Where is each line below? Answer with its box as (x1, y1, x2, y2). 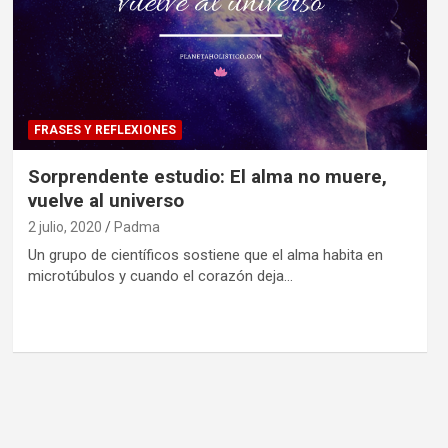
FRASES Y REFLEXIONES (33, 122, 176, 137)
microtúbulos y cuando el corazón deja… (27, 266, 293, 285)
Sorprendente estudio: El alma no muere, (27, 164, 387, 188)
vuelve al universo (27, 188, 184, 212)
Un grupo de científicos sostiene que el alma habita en (27, 245, 383, 264)
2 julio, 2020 (27, 218, 102, 235)
